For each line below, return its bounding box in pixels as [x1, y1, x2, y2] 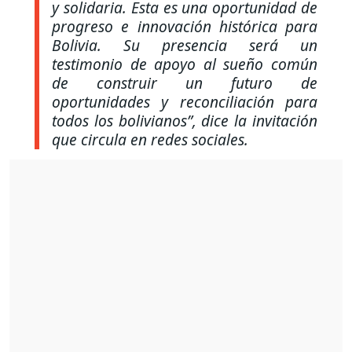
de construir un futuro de [52, 72, 317, 94]
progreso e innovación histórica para [52, 16, 317, 38]
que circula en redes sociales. [52, 129, 248, 151]
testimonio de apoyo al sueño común [52, 53, 317, 75]
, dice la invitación [192, 110, 318, 132]
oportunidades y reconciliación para [52, 91, 317, 113]
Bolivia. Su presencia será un [52, 35, 317, 57]
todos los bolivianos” [52, 110, 192, 132]
